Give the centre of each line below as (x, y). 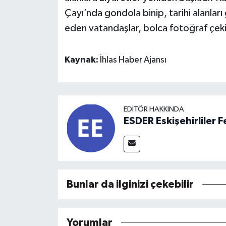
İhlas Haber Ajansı (133, 60)
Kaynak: (82, 60)
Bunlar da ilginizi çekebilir (130, 184)
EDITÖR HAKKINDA (154, 109)
